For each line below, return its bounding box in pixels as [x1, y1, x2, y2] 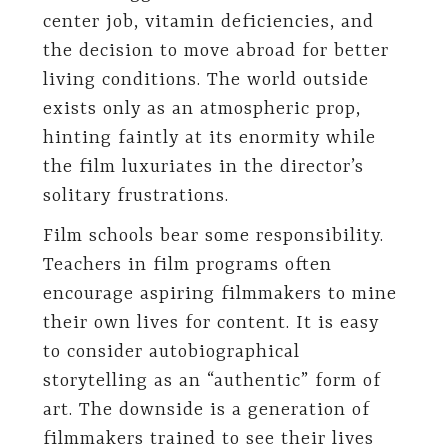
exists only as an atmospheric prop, [42, 99, 361, 120]
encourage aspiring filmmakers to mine [42, 283, 397, 305]
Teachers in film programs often [42, 254, 332, 276]
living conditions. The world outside [42, 70, 369, 91]
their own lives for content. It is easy [42, 312, 379, 334]
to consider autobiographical [42, 341, 300, 363]
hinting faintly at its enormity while [42, 128, 376, 149]
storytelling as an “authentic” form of [42, 370, 381, 392]
